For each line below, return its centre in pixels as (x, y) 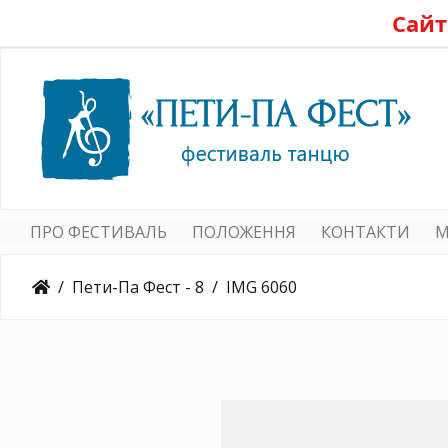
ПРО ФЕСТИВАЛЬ (98, 231)
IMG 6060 (261, 286)
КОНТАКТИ (365, 231)
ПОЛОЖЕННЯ (244, 231)
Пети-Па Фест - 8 (138, 286)
